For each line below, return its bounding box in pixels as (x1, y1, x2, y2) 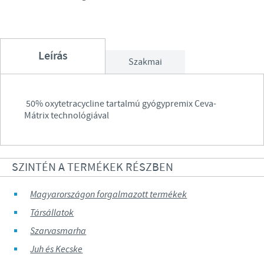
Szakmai (128, 55, 162, 68)
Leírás (38, 48, 68, 64)
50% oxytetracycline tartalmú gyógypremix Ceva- (24, 97, 216, 110)
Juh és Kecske (30, 243, 83, 256)
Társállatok (30, 206, 74, 219)
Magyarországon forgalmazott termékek (30, 188, 187, 201)
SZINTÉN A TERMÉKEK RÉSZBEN (12, 159, 173, 175)
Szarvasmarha (30, 225, 87, 237)
